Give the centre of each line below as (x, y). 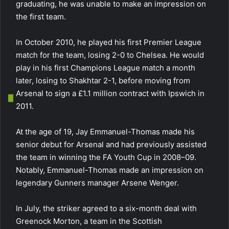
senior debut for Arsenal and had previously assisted (111, 144)
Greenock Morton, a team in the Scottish (89, 221)
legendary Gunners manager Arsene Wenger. (97, 183)
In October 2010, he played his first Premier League (109, 42)
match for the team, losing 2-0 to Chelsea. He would (110, 55)
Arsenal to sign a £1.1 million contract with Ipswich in (110, 93)
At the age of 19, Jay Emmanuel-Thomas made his (105, 132)
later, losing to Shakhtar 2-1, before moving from (103, 81)
